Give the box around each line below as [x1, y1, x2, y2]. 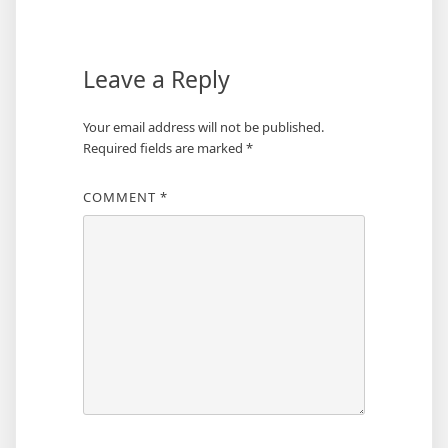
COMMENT [82, 187, 160, 206]
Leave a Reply [82, 62, 230, 95]
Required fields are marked [82, 138, 246, 157]
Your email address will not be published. [82, 117, 324, 136]
